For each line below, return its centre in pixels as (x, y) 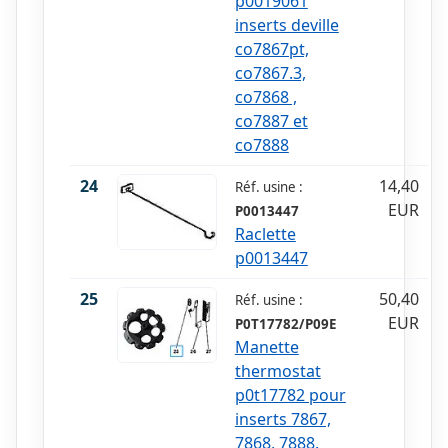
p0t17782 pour (290, 395)
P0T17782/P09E (285, 324)
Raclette (265, 234)
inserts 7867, (282, 419)
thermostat (277, 371)
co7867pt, (271, 49)
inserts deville (286, 25)
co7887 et (271, 121)
